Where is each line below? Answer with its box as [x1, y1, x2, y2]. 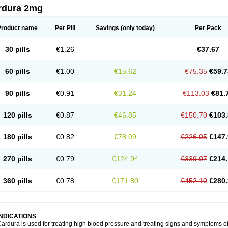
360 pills [3, 177, 32, 185]
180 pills [3, 133, 32, 141]
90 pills [5, 89, 30, 97]
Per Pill [55, 24, 75, 32]
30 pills [5, 45, 30, 53]
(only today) [119, 24, 155, 32]
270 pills [3, 155, 32, 163]
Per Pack [194, 24, 221, 32]
